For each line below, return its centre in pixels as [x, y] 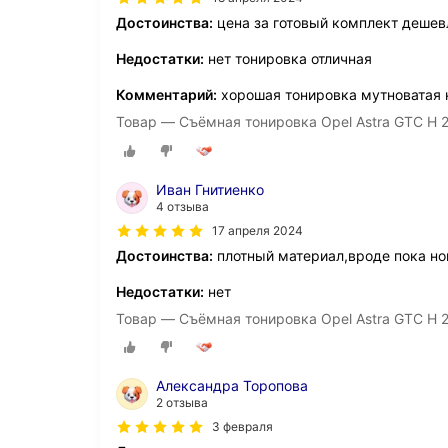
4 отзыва [182, 206]
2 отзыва [182, 402]
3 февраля [242, 426]
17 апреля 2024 [257, 230]
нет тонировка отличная [288, 59]
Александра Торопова [232, 385]
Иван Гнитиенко [210, 189]
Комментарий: [166, 95]
